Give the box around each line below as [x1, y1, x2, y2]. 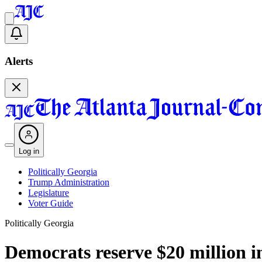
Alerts [5, 54, 33, 67]
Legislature [28, 188, 69, 198]
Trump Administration [28, 177, 109, 188]
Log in [19, 147, 39, 156]
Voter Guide [28, 198, 73, 209]
